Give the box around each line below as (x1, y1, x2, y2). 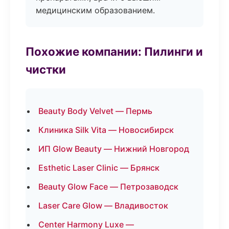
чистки (26, 62, 66, 76)
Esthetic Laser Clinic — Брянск (38, 163, 159, 173)
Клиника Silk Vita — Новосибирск (38, 125, 174, 135)
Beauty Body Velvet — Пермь (38, 106, 152, 116)
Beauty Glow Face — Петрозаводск (38, 181, 178, 192)
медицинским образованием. (36, 5, 155, 15)
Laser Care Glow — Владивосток (38, 200, 168, 211)
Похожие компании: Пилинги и (26, 44, 203, 58)
